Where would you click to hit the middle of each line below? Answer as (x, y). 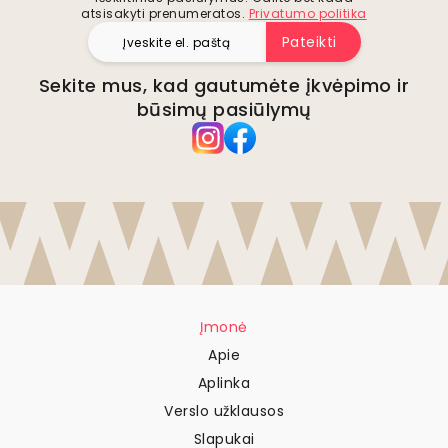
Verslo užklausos (224, 411)
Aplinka (224, 383)
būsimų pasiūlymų (224, 110)
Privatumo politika (307, 14)
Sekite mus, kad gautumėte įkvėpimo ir (224, 86)
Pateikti (309, 42)
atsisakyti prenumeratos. (163, 14)
